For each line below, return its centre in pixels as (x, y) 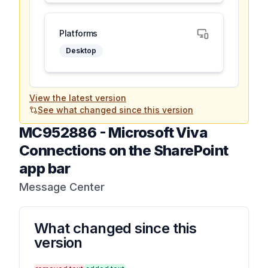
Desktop (81, 51)
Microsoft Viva (158, 133)
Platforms (78, 33)
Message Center (62, 187)
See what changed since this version (115, 110)
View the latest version (78, 98)
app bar (45, 168)
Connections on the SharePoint (124, 150)
